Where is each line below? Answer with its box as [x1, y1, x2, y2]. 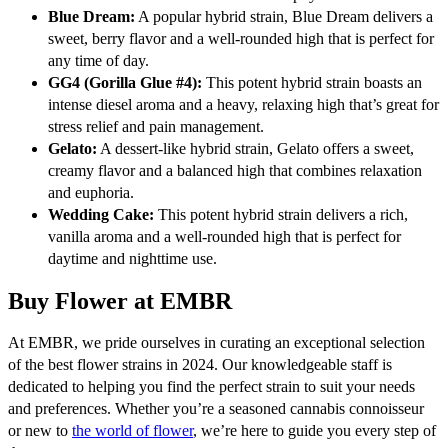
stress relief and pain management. [48, 118, 264, 136]
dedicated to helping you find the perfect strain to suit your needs [8, 377, 415, 395]
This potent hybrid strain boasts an [202, 74, 422, 92]
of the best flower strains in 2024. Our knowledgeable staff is [8, 355, 392, 373]
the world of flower [72, 421, 193, 439]
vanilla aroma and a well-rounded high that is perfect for [48, 228, 401, 246]
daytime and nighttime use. [48, 250, 217, 268]
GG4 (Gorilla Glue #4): [48, 74, 202, 92]
